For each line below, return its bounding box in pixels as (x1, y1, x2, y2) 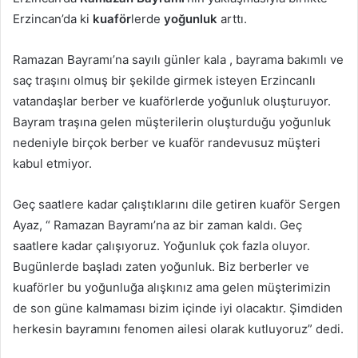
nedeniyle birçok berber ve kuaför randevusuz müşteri (13, 135, 320, 151)
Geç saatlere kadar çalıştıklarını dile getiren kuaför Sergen (13, 197, 340, 213)
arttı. (217, 11, 247, 27)
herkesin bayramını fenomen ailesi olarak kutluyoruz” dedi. (13, 321, 344, 337)
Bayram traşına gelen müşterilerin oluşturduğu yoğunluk (13, 114, 331, 130)
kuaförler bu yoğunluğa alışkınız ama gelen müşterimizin (13, 280, 331, 296)
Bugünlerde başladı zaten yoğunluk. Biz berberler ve (13, 259, 309, 275)
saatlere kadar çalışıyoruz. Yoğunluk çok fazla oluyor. (13, 238, 310, 254)
